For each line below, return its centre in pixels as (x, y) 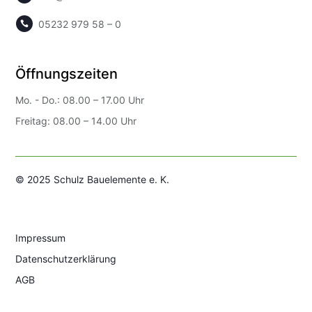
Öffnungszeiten (67, 73)
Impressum (41, 237)
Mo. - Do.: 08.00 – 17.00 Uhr (80, 100)
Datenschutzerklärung (66, 258)
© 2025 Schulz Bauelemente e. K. (93, 179)
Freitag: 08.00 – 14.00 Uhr (76, 120)
